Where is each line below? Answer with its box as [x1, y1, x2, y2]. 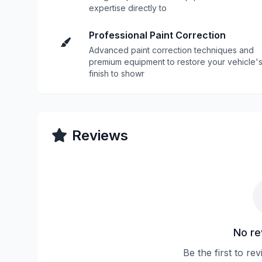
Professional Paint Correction [89, 29, 226, 41]
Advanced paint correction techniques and [89, 45, 254, 55]
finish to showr [89, 68, 144, 78]
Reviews [72, 127, 128, 144]
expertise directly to [89, 3, 167, 13]
